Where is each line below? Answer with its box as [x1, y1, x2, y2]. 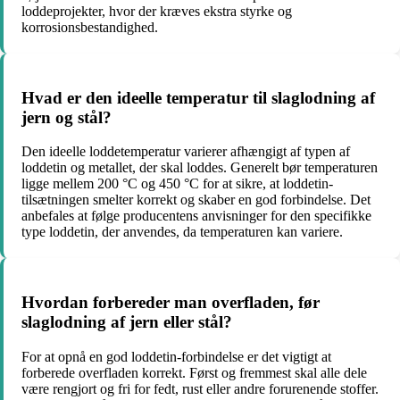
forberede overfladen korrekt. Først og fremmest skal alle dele [21, 364, 367, 380]
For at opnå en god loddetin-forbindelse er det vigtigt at [21, 348, 331, 364]
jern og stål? [21, 107, 112, 127]
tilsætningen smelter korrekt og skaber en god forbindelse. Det [21, 192, 371, 208]
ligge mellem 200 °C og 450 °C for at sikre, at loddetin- [21, 176, 333, 192]
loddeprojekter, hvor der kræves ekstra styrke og [21, 3, 292, 19]
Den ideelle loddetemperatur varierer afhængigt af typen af [21, 144, 350, 160]
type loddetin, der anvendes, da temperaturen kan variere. [21, 224, 343, 240]
